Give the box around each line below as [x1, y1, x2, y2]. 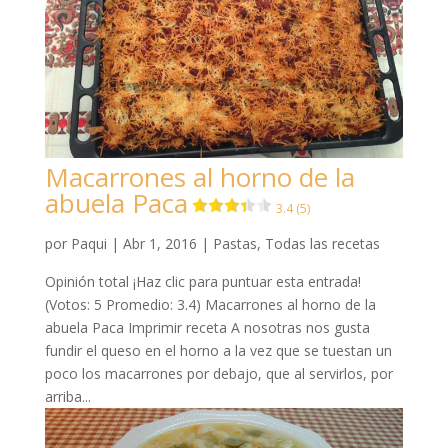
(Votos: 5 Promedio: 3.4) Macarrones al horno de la [44, 295, 376, 315]
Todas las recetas [264, 234, 380, 254]
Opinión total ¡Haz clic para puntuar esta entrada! [44, 272, 361, 292]
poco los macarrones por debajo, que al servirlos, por [44, 364, 393, 384]
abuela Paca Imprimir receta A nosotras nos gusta [44, 318, 370, 338]
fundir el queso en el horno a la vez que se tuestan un [44, 341, 392, 361]
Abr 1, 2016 [122, 234, 197, 254]
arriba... [44, 387, 91, 407]
